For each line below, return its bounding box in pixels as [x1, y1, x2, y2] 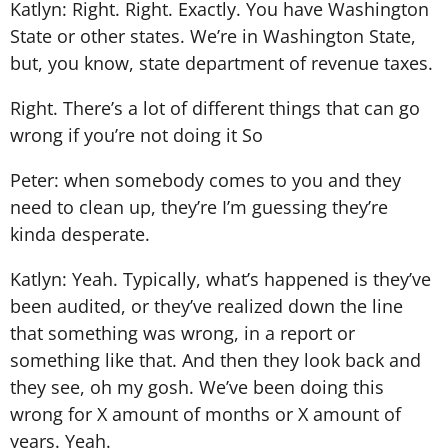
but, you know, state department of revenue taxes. [10, 50, 433, 75]
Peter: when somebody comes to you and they [10, 167, 401, 192]
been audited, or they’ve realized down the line [10, 293, 403, 318]
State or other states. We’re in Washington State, [10, 23, 416, 48]
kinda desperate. [10, 221, 150, 246]
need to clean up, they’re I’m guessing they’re [10, 194, 388, 219]
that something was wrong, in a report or [10, 320, 355, 345]
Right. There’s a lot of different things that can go [10, 95, 420, 120]
